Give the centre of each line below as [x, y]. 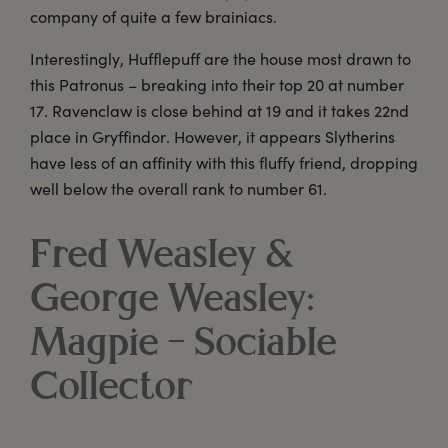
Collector [112, 389]
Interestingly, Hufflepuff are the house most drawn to [220, 58]
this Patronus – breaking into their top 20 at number [217, 84]
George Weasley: [172, 301]
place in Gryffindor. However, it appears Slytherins [212, 136]
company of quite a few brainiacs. [153, 16]
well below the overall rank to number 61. [178, 188]
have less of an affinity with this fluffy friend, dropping [224, 162]
